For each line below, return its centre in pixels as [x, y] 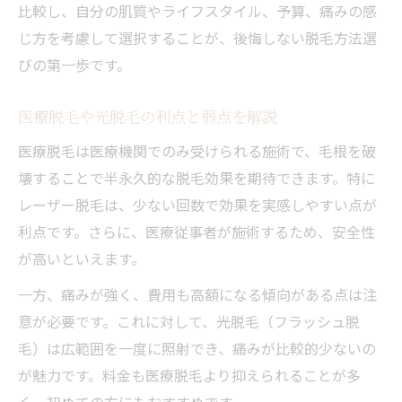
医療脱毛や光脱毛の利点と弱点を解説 [148, 116]
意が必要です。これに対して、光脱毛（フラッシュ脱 [189, 321]
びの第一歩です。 [74, 64]
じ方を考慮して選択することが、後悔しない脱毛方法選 [197, 37]
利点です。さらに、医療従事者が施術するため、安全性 [197, 231]
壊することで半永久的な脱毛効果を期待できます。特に [197, 177]
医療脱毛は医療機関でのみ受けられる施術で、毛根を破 [197, 150]
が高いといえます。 [82, 258]
